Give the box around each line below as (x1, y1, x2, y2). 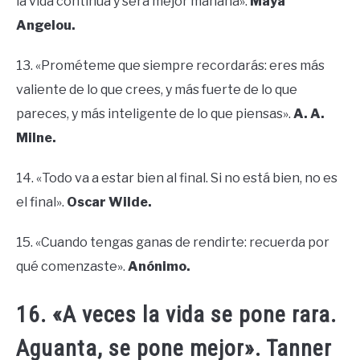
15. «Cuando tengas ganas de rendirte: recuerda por (16, 235, 329, 251)
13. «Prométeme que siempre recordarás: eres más (16, 58, 325, 74)
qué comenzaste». (16, 259, 128, 275)
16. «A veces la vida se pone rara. (16, 301, 337, 328)
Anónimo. (128, 259, 190, 275)
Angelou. (16, 18, 76, 34)
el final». (16, 194, 67, 211)
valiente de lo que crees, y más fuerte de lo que (16, 82, 297, 98)
